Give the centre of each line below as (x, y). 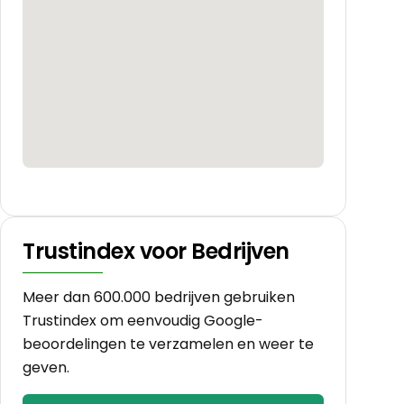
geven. (46, 367)
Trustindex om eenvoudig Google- (143, 320)
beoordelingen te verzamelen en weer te (168, 344)
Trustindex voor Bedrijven (156, 251)
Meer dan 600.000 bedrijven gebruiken (159, 297)
